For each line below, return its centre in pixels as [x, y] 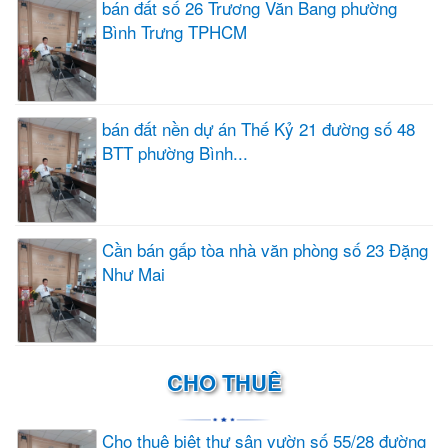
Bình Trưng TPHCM [174, 32]
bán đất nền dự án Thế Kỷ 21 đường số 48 [258, 128]
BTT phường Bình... [175, 152]
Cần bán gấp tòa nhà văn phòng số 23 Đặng [265, 249]
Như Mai [133, 273]
